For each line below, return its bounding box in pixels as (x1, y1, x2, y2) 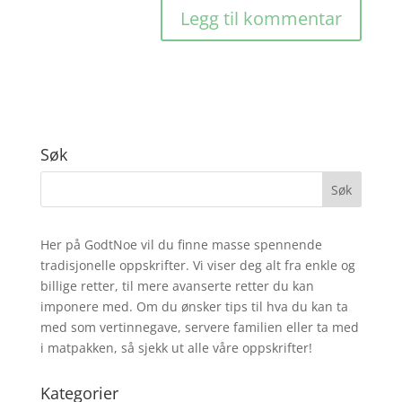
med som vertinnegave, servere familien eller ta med (39, 319, 359, 336)
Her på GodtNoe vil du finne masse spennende (39, 236, 322, 253)
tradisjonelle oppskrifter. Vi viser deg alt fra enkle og (39, 257, 355, 274)
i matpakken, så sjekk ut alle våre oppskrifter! (39, 339, 312, 356)
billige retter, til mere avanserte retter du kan (39, 277, 314, 294)
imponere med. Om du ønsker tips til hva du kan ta (39, 298, 348, 315)
